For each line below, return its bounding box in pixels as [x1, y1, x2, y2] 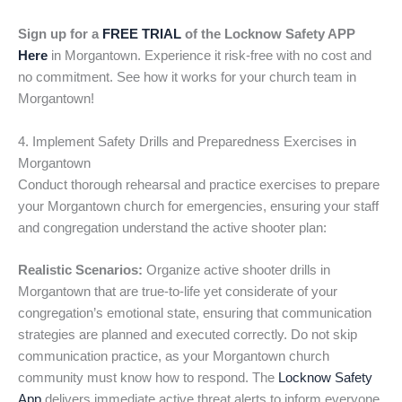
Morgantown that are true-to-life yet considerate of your [18, 284, 337, 299]
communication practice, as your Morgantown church [18, 348, 329, 363]
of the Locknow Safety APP [181, 27, 355, 42]
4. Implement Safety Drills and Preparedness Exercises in [18, 134, 356, 149]
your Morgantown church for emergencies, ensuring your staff [18, 198, 379, 214]
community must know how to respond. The [18, 370, 278, 385]
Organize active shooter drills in [143, 262, 330, 277]
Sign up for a [18, 27, 102, 42]
